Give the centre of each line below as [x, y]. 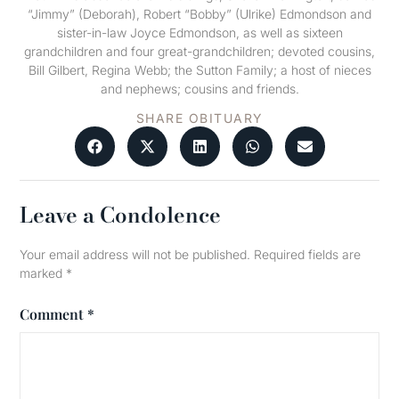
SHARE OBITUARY [199, 118]
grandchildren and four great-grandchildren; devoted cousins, [199, 51]
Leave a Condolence [121, 216]
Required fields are [308, 255]
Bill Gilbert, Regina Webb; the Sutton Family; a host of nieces [199, 69]
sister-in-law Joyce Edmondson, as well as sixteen [199, 32]
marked [43, 273]
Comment [54, 313]
